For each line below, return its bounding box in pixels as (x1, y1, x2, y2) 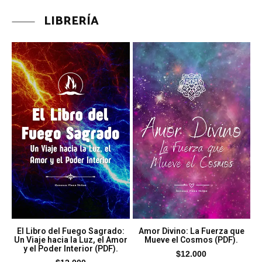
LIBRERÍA (44, 12, 99, 31)
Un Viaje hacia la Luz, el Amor (13, 235, 127, 245)
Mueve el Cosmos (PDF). (144, 235, 239, 245)
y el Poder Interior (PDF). (23, 244, 118, 254)
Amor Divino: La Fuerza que (138, 226, 244, 236)
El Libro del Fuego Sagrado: (16, 226, 125, 236)
